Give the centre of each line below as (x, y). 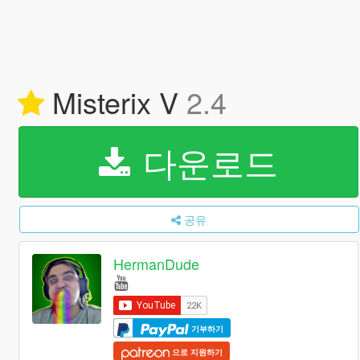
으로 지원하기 (196, 352)
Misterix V (115, 102)
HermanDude (157, 264)
